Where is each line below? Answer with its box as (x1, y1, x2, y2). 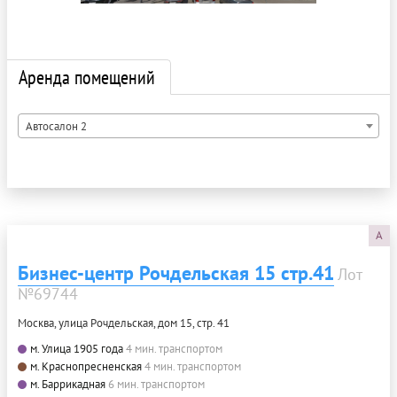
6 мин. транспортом (108, 376, 205, 392)
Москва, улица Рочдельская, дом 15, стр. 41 (18, 315, 230, 331)
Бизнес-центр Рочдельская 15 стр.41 (18, 260, 334, 285)
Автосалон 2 (26, 118, 87, 134)
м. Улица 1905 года (30, 340, 123, 356)
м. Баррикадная (30, 376, 105, 392)
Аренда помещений (19, 64, 155, 90)
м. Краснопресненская (30, 358, 142, 374)
